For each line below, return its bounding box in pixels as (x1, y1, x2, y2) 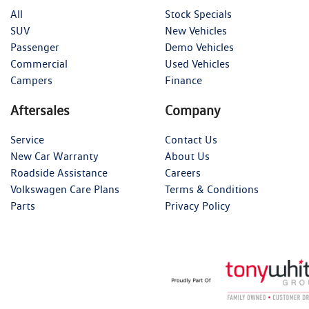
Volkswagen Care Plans (10, 183, 119, 197)
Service (10, 133, 44, 147)
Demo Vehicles (165, 41, 234, 54)
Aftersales (10, 102, 70, 119)
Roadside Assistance (10, 166, 108, 180)
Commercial (10, 57, 68, 71)
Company (165, 102, 221, 119)
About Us (165, 150, 210, 163)
